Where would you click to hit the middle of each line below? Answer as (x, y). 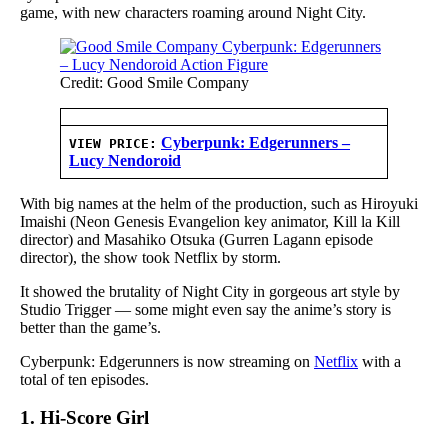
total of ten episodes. (84, 379)
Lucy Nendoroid (125, 160)
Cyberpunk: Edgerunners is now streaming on (167, 361)
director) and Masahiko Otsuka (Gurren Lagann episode (196, 239)
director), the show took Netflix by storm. (150, 257)
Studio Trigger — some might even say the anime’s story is (205, 309)
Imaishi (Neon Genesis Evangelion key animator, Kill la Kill (210, 221)
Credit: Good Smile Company (154, 82)
